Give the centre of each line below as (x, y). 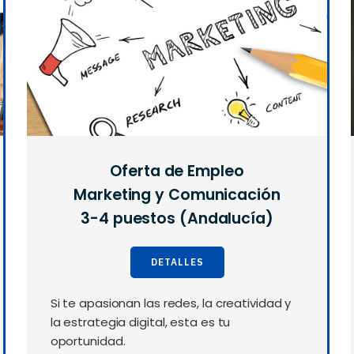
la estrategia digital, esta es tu (140, 322)
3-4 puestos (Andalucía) (177, 219)
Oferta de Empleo (177, 171)
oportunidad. (88, 341)
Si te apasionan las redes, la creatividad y (171, 303)
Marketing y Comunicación (177, 195)
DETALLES (177, 262)
